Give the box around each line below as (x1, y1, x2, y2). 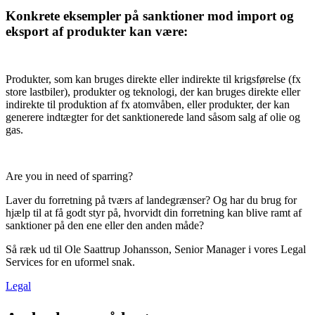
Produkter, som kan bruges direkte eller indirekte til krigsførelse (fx (6, 72, 301, 85)
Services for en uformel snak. (6, 255, 135, 268)
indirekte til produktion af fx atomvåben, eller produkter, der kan (6, 98, 290, 110)
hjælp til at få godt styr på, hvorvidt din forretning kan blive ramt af (6, 206, 302, 219)
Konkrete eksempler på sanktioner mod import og (6, 8, 294, 23)
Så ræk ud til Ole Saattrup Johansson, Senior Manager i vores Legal (6, 243, 306, 255)
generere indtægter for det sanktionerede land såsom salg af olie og (6, 110, 300, 123)
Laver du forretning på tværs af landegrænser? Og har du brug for (6, 193, 297, 206)
